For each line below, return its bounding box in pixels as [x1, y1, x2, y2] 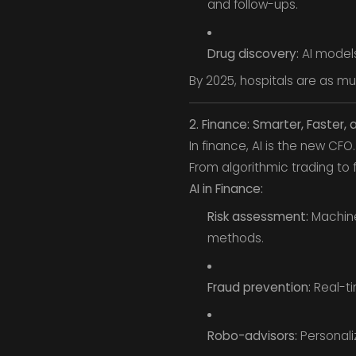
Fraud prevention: [207, 278, 311, 296]
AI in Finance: [188, 180, 263, 198]
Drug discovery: [207, 44, 299, 62]
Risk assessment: [207, 207, 308, 225]
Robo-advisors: [207, 327, 297, 345]
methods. [207, 229, 264, 246]
